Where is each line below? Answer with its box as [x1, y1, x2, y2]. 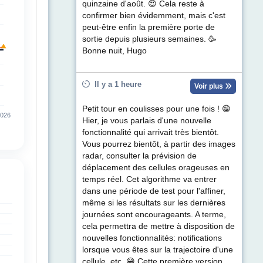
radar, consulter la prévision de [82, 151, 197, 161]
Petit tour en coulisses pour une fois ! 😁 [82, 104, 231, 114]
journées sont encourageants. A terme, [82, 210, 226, 220]
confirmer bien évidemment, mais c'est [82, 11, 225, 21]
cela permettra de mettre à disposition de [82, 222, 235, 231]
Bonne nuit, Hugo [82, 46, 147, 56]
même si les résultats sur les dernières [82, 198, 225, 208]
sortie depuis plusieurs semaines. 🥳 [82, 35, 217, 44]
